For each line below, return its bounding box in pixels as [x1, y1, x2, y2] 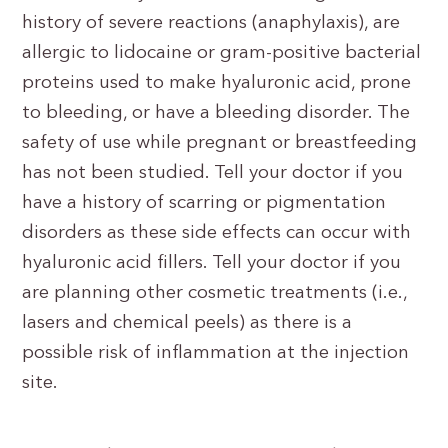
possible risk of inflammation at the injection [22, 344, 410, 363]
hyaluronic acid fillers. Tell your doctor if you [22, 254, 402, 273]
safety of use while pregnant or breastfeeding [22, 134, 418, 153]
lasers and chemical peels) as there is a [22, 314, 353, 333]
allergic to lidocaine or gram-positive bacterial [22, 44, 422, 63]
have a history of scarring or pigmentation [22, 194, 387, 213]
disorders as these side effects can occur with [22, 224, 412, 243]
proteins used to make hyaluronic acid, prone [22, 74, 412, 93]
